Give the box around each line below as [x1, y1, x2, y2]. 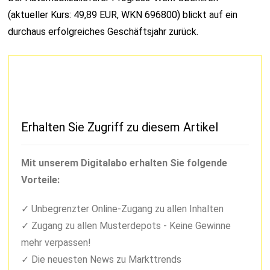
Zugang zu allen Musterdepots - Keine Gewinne [29, 220, 231, 232]
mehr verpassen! [21, 237, 92, 249]
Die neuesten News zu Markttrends [29, 254, 182, 266]
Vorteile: [21, 174, 60, 186]
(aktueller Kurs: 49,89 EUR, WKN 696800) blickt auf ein [8, 9, 238, 21]
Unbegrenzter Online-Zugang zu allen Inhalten [29, 203, 224, 215]
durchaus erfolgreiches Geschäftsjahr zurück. [8, 26, 199, 38]
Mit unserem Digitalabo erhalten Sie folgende [21, 157, 228, 169]
